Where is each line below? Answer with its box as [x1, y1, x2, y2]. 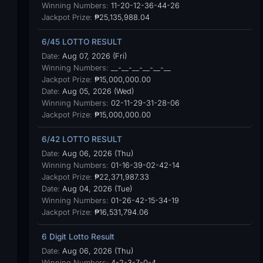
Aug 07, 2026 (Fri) [59, 52, 127, 60]
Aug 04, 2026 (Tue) [59, 184, 132, 193]
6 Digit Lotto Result [41, 232, 114, 241]
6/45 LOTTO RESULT [41, 37, 122, 46]
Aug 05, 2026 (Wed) [59, 87, 134, 96]
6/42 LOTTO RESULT [41, 134, 122, 144]
